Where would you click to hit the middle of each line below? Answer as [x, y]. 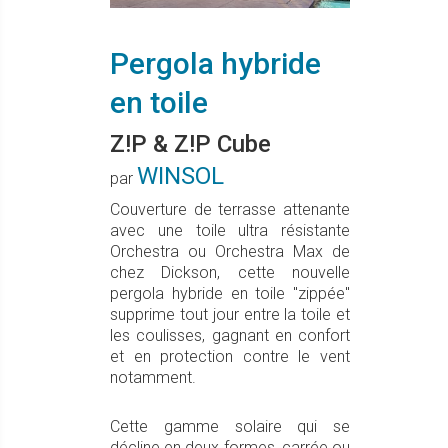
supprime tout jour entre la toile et [230, 314]
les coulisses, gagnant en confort [230, 335]
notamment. [153, 377]
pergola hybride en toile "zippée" [230, 293]
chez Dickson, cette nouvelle [230, 272]
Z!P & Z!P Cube [190, 144]
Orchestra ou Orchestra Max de [230, 251]
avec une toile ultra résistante [230, 230]
